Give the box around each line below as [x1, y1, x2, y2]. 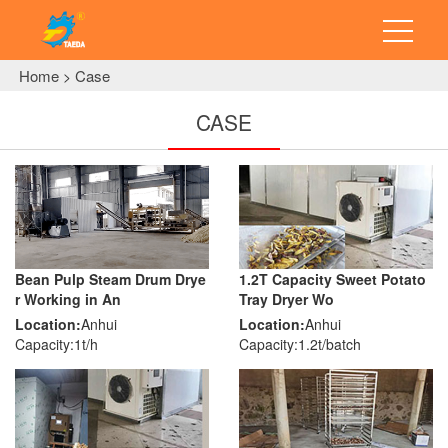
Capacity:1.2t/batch [239, 333, 361, 354]
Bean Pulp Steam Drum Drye [15, 268, 206, 289]
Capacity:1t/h [15, 333, 98, 354]
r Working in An [15, 288, 121, 309]
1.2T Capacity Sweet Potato [239, 268, 426, 289]
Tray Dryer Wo [239, 288, 334, 309]
